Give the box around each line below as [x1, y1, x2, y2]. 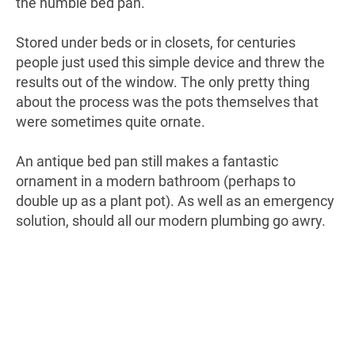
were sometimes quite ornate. [16, 113, 205, 131]
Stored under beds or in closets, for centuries [16, 34, 296, 52]
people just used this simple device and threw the [16, 54, 325, 71]
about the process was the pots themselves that [16, 94, 319, 111]
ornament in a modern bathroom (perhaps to [16, 173, 296, 190]
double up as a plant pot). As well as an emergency [16, 193, 334, 210]
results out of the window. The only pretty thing [16, 74, 310, 91]
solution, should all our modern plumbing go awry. [16, 212, 326, 230]
